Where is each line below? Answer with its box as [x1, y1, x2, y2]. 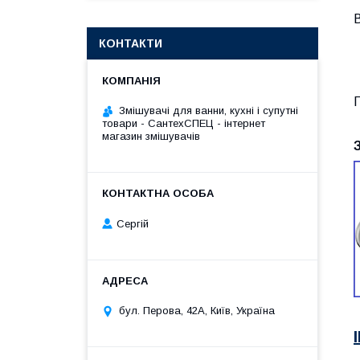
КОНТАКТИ [99, 37, 162, 50]
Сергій [117, 217, 149, 230]
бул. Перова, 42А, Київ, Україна [119, 305, 275, 317]
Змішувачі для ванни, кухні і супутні [119, 104, 298, 117]
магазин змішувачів [102, 130, 200, 142]
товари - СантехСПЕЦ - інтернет [102, 117, 265, 129]
